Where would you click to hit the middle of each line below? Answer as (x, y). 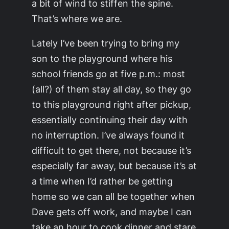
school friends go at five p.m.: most (109, 73)
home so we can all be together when (113, 196)
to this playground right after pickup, (112, 104)
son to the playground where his (102, 58)
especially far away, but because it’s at (114, 165)
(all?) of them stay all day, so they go (112, 89)
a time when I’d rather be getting (102, 181)
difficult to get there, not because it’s (112, 150)
